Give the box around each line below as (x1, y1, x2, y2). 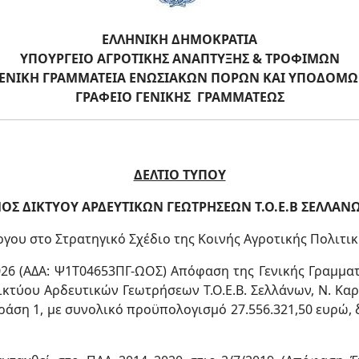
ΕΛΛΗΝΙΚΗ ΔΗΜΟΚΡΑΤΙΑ (102, 30, 257, 48)
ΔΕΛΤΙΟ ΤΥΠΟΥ (133, 166, 226, 184)
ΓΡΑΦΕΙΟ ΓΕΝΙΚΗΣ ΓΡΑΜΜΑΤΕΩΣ (75, 88, 284, 106)
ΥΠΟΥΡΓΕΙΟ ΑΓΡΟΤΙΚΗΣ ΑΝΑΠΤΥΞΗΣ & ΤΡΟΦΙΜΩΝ (19, 50, 340, 67)
